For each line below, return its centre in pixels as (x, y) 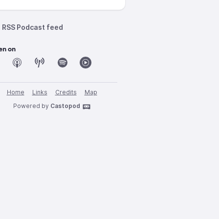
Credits (66, 92)
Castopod (65, 106)
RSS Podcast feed (33, 27)
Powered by (32, 106)
